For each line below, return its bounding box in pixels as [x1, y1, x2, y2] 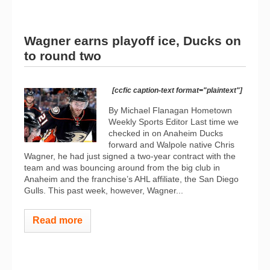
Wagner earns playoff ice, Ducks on [24, 34, 241, 48]
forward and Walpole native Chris [108, 140, 234, 149]
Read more [33, 215, 83, 225]
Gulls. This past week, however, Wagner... [24, 186, 183, 195]
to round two [24, 49, 101, 63]
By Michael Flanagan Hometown [108, 105, 232, 115]
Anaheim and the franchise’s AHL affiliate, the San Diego [24, 174, 239, 184]
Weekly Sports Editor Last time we [108, 117, 239, 127]
